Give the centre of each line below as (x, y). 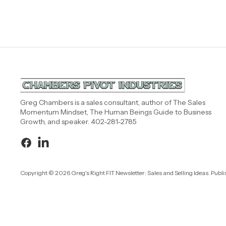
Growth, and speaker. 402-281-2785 (78, 122)
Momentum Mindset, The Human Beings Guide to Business (116, 112)
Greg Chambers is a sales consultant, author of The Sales (113, 102)
